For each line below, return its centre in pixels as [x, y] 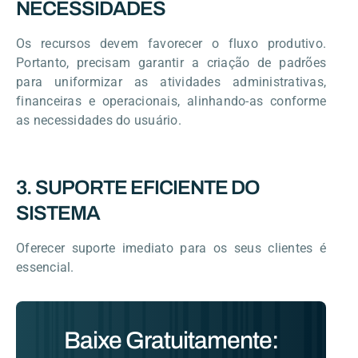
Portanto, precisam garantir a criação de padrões [171, 62]
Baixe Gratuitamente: [171, 340]
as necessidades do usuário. [99, 120]
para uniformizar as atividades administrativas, [171, 82]
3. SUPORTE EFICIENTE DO [138, 187]
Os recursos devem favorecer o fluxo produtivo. [171, 43]
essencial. [45, 267]
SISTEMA [58, 213]
